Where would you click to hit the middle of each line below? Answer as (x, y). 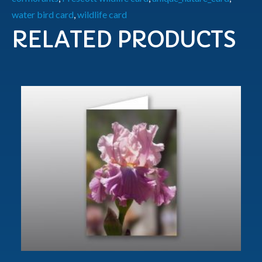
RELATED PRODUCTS (124, 40)
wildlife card (102, 14)
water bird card (43, 14)
